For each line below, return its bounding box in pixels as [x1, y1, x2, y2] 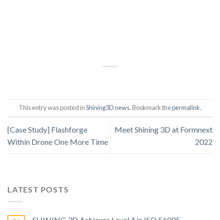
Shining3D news [86, 104, 130, 112]
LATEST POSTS [7, 185, 69, 194]
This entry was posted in [19, 104, 86, 112]
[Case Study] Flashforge [7, 125, 87, 135]
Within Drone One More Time [7, 137, 108, 147]
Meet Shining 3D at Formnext [114, 125, 213, 135]
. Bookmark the [130, 104, 172, 112]
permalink [172, 104, 200, 112]
